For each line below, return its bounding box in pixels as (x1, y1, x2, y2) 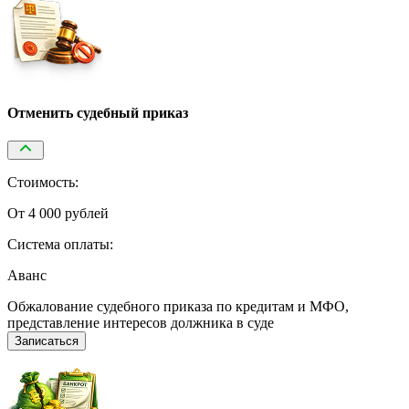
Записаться (15, 334, 79, 349)
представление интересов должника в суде (7, 315, 274, 331)
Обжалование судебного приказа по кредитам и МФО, (7, 299, 349, 315)
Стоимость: (7, 174, 79, 191)
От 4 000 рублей (7, 205, 109, 222)
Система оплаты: (7, 236, 113, 253)
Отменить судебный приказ (7, 104, 188, 121)
